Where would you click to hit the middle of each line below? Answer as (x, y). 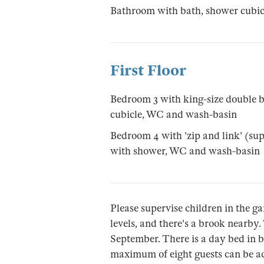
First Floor (148, 70)
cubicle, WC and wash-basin (174, 114)
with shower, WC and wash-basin (185, 151)
